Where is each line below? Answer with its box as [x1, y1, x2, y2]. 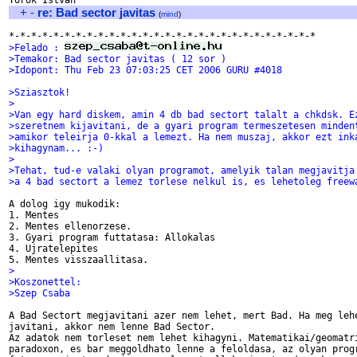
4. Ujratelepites [9, 243, 98, 254]
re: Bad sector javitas [37, 6, 155, 19]
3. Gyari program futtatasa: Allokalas [9, 232, 215, 243]
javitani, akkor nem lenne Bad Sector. [9, 321, 215, 332]
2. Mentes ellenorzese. [9, 221, 131, 232]
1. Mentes [9, 210, 59, 221]
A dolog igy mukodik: [9, 198, 120, 210]
